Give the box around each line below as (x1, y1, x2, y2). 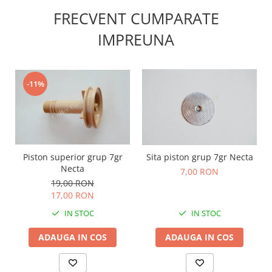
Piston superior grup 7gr (22, 151, 123, 163)
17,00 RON (51, 189, 94, 202)
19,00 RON (51, 177, 94, 189)
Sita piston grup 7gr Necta (146, 151, 253, 163)
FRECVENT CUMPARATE (53, 7, 219, 29)
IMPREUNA (98, 29, 174, 50)
